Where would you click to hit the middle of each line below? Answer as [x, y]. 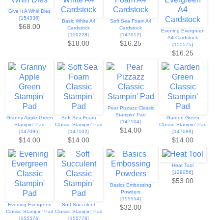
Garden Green [183, 118]
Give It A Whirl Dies [29, 11]
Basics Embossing [131, 185]
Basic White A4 [79, 21]
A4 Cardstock [183, 38]
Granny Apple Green [29, 118]
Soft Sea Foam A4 [131, 21]
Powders [131, 192]
